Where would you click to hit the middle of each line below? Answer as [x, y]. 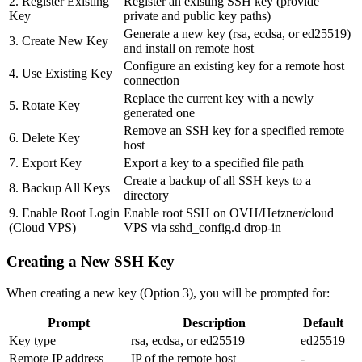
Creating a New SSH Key [90, 261]
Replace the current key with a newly [219, 99]
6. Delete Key [44, 138]
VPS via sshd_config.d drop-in [202, 228]
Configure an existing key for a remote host [234, 66]
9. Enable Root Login [64, 213]
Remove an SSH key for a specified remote [234, 131]
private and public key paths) [197, 16]
